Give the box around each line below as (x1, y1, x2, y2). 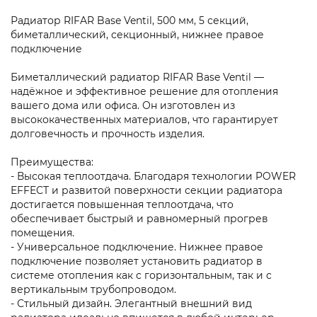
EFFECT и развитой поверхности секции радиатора (11, 183, 282, 197)
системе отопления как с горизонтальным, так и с (11, 268, 272, 282)
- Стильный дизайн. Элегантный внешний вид (11, 296, 252, 310)
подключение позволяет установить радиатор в (11, 254, 263, 267)
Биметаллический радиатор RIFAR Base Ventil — (11, 70, 264, 83)
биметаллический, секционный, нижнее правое (11, 28, 264, 41)
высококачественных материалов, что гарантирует (11, 113, 278, 126)
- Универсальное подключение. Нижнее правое (11, 240, 263, 253)
